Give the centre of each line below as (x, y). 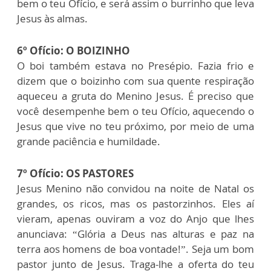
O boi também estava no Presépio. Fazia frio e (135, 65)
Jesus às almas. (52, 18)
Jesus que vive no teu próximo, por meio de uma (135, 126)
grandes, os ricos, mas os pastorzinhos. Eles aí (135, 203)
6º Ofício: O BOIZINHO (73, 50)
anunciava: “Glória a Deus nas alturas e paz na (135, 233)
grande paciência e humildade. (89, 141)
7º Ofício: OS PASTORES (75, 173)
